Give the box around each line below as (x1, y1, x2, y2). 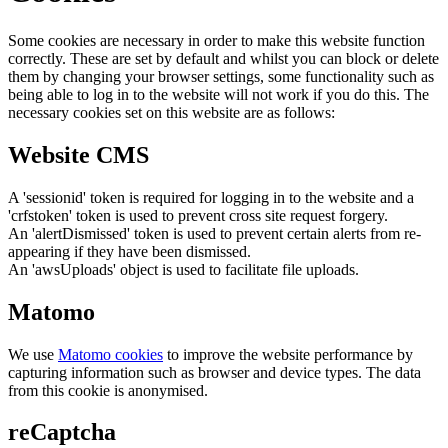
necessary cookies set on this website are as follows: (8, 103, 335, 121)
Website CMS (8, 141, 149, 168)
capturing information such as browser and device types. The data (8, 363, 421, 381)
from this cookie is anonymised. (8, 381, 208, 399)
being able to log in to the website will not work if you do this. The (8, 85, 429, 103)
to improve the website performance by (163, 345, 413, 363)
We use (8, 345, 58, 363)
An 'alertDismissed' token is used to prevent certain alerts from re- (8, 224, 421, 242)
